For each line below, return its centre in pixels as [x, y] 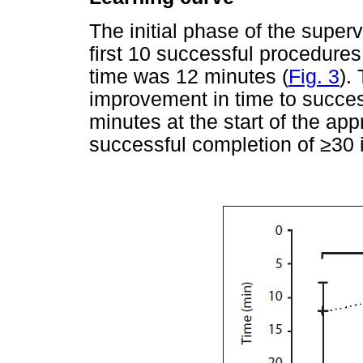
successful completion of [205, 144]
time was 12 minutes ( [189, 76]
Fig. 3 [314, 76]
